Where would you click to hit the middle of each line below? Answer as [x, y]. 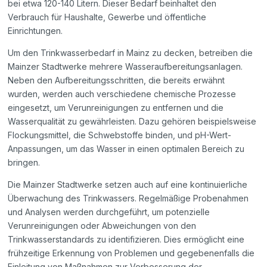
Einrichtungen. [35, 31]
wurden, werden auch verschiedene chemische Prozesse [122, 94]
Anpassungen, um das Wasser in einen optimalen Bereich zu [126, 149]
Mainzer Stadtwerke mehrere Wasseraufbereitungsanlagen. [125, 67]
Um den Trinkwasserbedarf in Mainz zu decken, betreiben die [131, 53]
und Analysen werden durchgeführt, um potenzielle [109, 212]
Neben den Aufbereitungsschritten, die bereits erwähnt [117, 80]
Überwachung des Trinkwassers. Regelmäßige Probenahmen [128, 198]
